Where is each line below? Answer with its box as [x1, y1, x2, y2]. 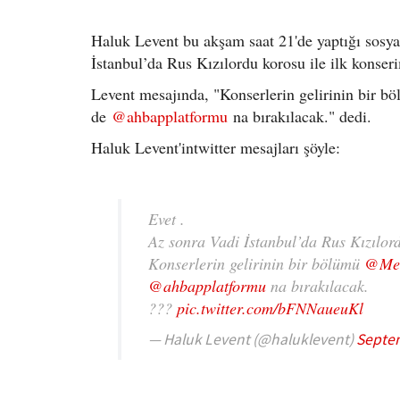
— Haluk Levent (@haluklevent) [148, 329, 356, 349]
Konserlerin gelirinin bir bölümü [148, 253, 364, 274]
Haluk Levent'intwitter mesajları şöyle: [91, 137, 340, 158]
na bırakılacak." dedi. [228, 105, 371, 127]
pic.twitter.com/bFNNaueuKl [177, 297, 363, 319]
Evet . [148, 208, 185, 229]
